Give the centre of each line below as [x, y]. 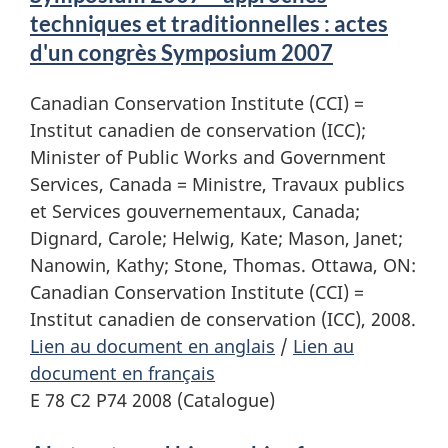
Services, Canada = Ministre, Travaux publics [217, 183]
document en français [122, 372]
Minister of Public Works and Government [208, 156]
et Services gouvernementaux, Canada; [195, 210]
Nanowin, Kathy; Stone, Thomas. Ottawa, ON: [223, 264]
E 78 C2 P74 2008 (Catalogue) [152, 399]
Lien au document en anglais [152, 345]
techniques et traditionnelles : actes [209, 23]
